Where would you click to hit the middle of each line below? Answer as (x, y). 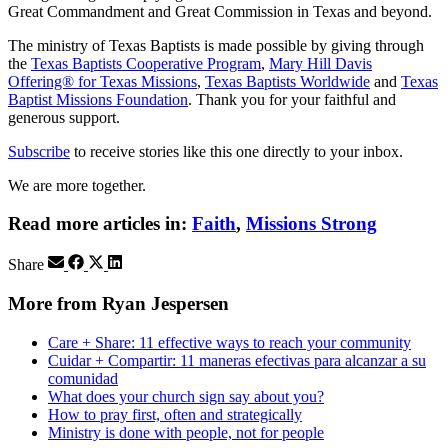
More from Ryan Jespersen (118, 303)
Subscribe (39, 151)
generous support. (64, 117)
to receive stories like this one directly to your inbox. (236, 151)
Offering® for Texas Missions (102, 81)
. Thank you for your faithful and (292, 99)
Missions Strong (311, 224)
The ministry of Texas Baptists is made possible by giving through (216, 45)
